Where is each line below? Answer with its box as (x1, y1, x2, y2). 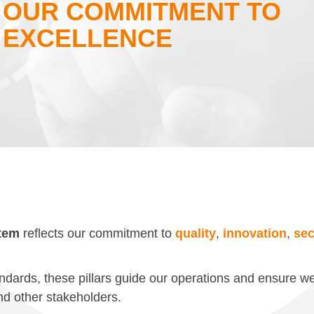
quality (175, 226, 216, 240)
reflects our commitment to (20, 226, 175, 240)
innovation (223, 226, 287, 240)
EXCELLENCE (3, 24, 172, 53)
